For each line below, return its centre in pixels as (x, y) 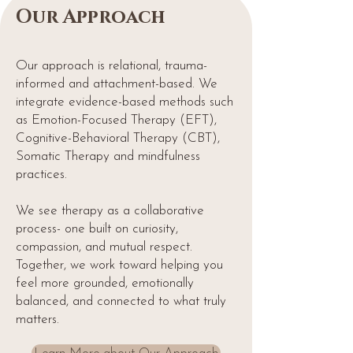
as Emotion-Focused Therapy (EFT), (116, 120)
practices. (41, 175)
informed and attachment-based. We (117, 84)
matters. (37, 320)
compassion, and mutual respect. (104, 247)
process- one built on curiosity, (97, 229)
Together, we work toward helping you (119, 265)
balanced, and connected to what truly (121, 301)
